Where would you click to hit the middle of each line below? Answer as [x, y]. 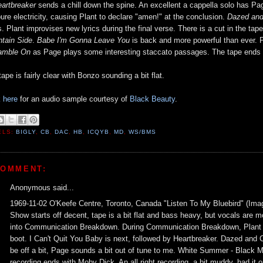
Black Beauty [153, 99]
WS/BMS [143, 131]
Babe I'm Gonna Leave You [84, 40]
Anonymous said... [42, 188]
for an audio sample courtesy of [74, 99]
